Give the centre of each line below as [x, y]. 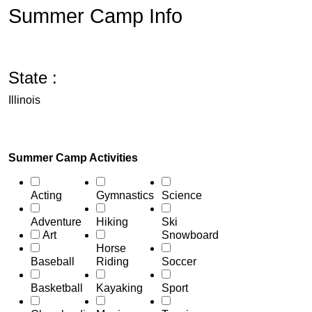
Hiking [112, 222]
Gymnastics [125, 195]
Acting [46, 195]
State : [33, 78]
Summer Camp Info [95, 16]
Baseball [53, 262]
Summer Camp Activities [73, 158]
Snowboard [190, 235]
